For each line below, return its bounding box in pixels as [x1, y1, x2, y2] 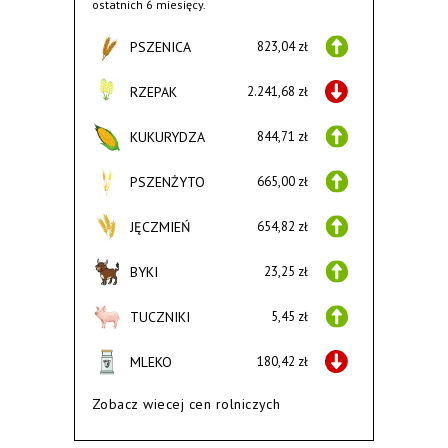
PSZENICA [130, 37, 191, 56]
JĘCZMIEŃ [130, 217, 190, 236]
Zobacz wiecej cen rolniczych [92, 394, 281, 413]
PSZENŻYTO [130, 172, 205, 191]
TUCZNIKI [130, 307, 190, 326]
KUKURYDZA [130, 127, 205, 146]
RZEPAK [130, 82, 177, 101]
